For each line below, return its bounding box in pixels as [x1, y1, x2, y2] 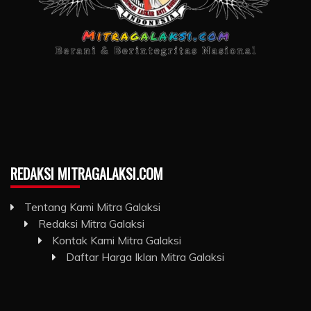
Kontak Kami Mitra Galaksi [52, 233, 181, 247]
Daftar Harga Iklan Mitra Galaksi [66, 249, 224, 264]
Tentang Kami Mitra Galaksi [24, 199, 160, 214]
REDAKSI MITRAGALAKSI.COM [10, 162, 163, 184]
